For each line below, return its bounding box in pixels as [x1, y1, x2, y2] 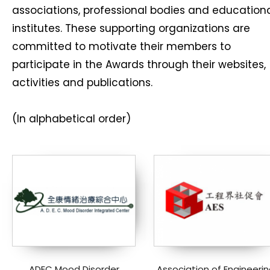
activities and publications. [12, 75, 152, 90]
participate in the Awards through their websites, [12, 57, 266, 72]
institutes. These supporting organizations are [12, 21, 250, 36]
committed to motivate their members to [12, 39, 231, 54]
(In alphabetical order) [12, 111, 131, 126]
